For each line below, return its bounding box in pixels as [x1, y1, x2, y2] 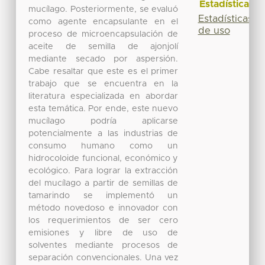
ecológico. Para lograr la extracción [28, 166, 179, 175]
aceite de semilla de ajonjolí [28, 42, 179, 51]
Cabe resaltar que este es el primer [28, 67, 179, 76]
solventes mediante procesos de [28, 241, 179, 250]
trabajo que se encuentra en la [28, 79, 179, 88]
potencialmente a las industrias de [28, 129, 179, 138]
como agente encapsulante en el [28, 17, 179, 26]
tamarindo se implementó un [28, 191, 179, 200]
